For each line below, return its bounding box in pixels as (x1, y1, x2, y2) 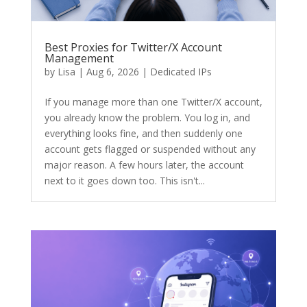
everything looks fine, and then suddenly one (44, 126, 243, 140)
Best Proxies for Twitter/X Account (44, 39, 222, 55)
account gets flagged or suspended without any (44, 142, 256, 156)
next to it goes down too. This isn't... (44, 173, 205, 187)
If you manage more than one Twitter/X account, (44, 95, 262, 108)
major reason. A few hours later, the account (44, 158, 244, 171)
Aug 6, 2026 (86, 64, 139, 78)
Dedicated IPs (149, 64, 212, 78)
